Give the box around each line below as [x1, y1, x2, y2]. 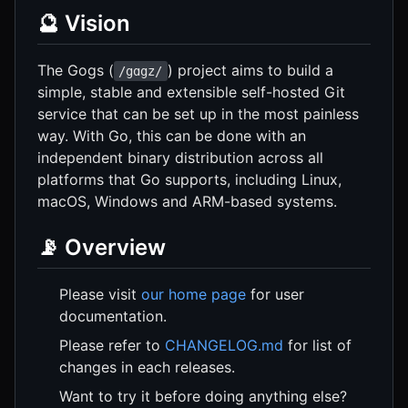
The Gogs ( [37, 60, 114, 79]
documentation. [59, 307, 167, 326]
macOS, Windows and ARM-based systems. [37, 191, 337, 210]
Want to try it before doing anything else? [59, 387, 347, 406]
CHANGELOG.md [165, 336, 283, 355]
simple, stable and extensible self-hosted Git [37, 82, 345, 101]
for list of [283, 336, 352, 355]
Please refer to [59, 336, 165, 355]
